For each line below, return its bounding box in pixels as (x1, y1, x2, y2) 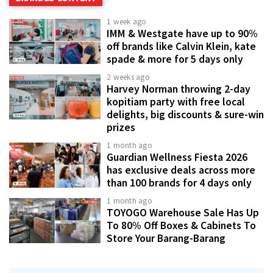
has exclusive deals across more (107, 163, 255, 177)
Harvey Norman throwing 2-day (107, 82, 250, 96)
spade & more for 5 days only (107, 52, 243, 66)
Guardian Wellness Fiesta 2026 (107, 151, 247, 165)
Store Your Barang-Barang (107, 232, 225, 246)
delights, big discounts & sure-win (107, 108, 264, 122)
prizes (107, 121, 135, 135)
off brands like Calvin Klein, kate (107, 40, 256, 54)
